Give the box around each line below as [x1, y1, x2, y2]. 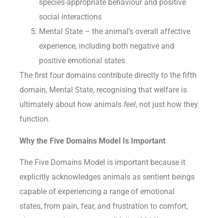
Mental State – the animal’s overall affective [39, 27, 190, 36]
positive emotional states [39, 56, 125, 66]
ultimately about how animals [19, 100, 124, 109]
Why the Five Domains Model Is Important [19, 136, 165, 145]
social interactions [39, 12, 102, 22]
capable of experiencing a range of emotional [19, 187, 175, 196]
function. [19, 114, 50, 124]
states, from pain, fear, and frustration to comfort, [19, 201, 188, 211]
